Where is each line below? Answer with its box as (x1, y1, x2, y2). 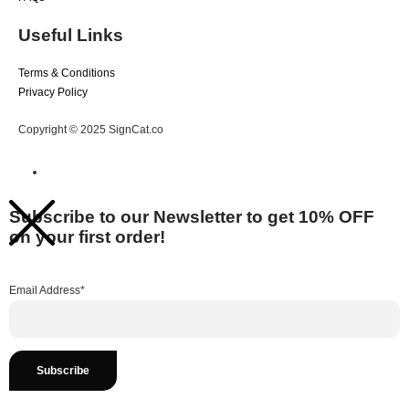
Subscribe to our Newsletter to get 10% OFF (9, 206, 374, 226)
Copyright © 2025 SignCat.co (18, 123, 163, 137)
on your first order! (9, 226, 165, 246)
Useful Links (18, 26, 123, 46)
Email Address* (9, 283, 85, 297)
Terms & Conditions (18, 67, 115, 80)
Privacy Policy (18, 86, 88, 100)
